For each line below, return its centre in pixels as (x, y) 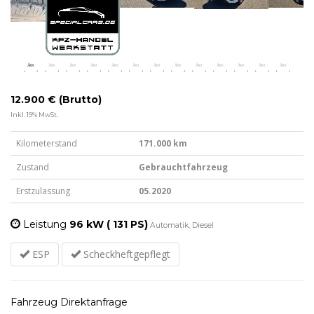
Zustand (33, 167)
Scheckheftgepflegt (125, 254)
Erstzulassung (43, 191)
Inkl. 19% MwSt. (34, 114)
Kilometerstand (47, 143)
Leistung (43, 224)
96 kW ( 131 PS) (107, 224)
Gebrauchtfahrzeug (183, 167)
